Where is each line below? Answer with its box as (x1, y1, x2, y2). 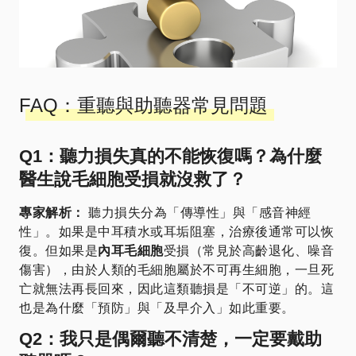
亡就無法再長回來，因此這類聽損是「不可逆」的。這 (19, 282, 334, 296)
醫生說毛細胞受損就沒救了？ (19, 169, 246, 190)
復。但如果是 (19, 244, 98, 258)
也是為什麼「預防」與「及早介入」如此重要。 (19, 301, 295, 315)
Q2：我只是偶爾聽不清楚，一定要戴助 (19, 329, 322, 350)
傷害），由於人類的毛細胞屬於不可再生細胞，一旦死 (19, 263, 334, 277)
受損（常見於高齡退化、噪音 (163, 244, 334, 258)
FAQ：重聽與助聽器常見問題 (19, 95, 268, 117)
